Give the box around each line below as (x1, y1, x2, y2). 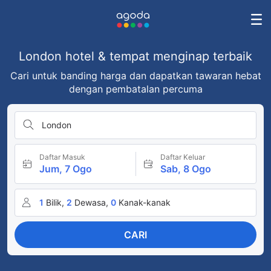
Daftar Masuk (39, 152, 85, 162)
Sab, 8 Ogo (160, 163, 211, 175)
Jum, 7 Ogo (39, 163, 92, 175)
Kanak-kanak (119, 197, 171, 207)
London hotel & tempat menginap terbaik (19, 49, 252, 64)
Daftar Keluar (160, 152, 205, 162)
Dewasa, (74, 197, 108, 207)
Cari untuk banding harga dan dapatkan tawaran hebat (10, 70, 261, 82)
